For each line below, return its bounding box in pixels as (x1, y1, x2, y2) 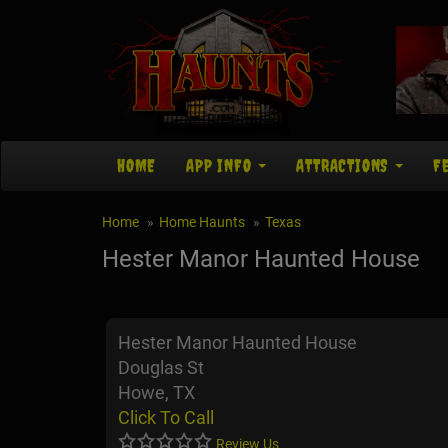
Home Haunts (159, 214, 245, 231)
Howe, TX (118, 382, 195, 404)
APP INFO (186, 155, 257, 177)
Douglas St (118, 357, 204, 379)
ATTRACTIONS (296, 155, 394, 177)
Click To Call (118, 407, 214, 429)
